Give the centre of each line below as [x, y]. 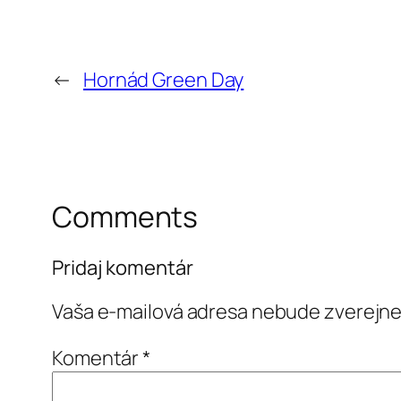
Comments [125, 217]
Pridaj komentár [123, 267]
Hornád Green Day [163, 80]
